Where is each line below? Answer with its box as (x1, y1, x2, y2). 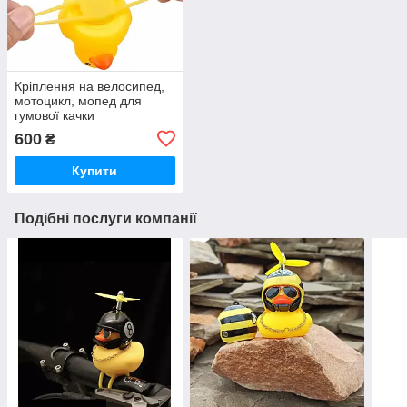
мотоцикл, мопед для (15, 93, 142, 108)
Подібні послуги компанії (15, 210, 197, 226)
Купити (72, 163, 118, 178)
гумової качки (15, 107, 94, 123)
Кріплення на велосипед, (15, 78, 164, 94)
